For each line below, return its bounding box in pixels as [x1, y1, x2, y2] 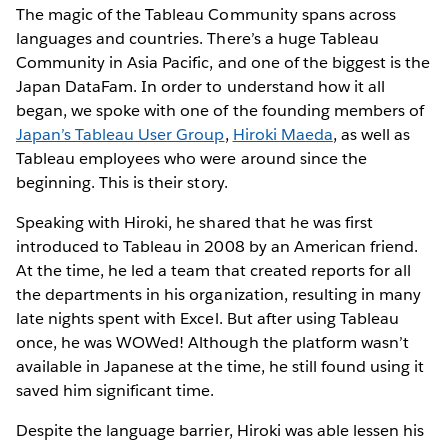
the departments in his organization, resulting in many [16, 283, 422, 305]
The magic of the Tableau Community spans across [16, 3, 396, 25]
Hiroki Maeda [232, 123, 333, 145]
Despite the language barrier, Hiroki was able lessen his [16, 419, 425, 441]
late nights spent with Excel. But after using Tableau [16, 307, 400, 329]
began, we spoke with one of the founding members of [16, 99, 424, 121]
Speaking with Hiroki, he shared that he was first [16, 211, 373, 233]
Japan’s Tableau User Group [16, 123, 225, 145]
